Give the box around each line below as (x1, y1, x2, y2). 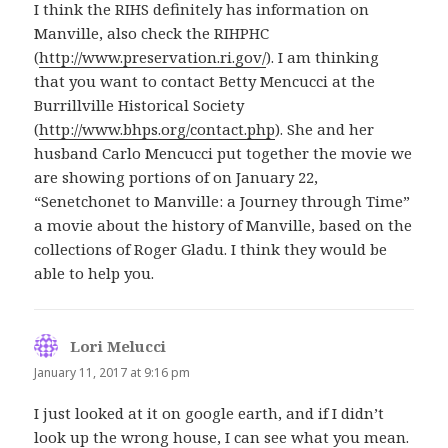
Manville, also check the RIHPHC (34, 23, 270, 44)
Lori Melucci (70, 336, 167, 357)
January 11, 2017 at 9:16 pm (34, 364, 191, 382)
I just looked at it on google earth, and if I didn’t (34, 403, 385, 424)
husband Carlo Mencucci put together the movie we (34, 143, 413, 164)
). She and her (275, 119, 375, 140)
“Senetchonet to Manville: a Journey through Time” (34, 191, 411, 212)
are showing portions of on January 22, (34, 167, 319, 188)
